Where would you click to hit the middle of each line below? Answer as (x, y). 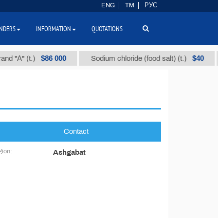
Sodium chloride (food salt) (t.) (133, 58)
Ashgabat (69, 152)
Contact (76, 131)
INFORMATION (54, 29)
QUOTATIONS (107, 29)
